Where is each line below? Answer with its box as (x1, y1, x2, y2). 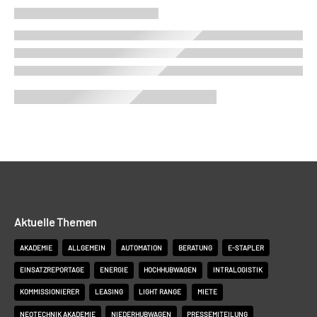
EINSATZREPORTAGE (19, 265, 84, 275)
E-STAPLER (228, 243, 265, 252)
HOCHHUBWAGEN (144, 265, 197, 275)
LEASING (95, 287, 124, 296)
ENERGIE (100, 265, 129, 275)
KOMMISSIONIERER (19, 287, 79, 296)
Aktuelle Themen (14, 214, 98, 229)
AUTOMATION (121, 243, 163, 252)
